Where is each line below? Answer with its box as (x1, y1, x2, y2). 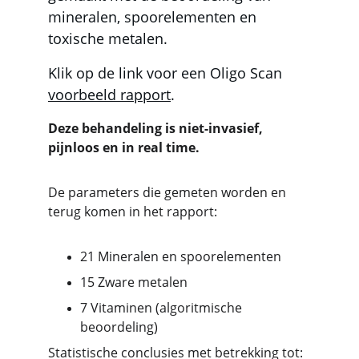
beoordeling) (80, 318, 158, 336)
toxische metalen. (48, 29, 167, 48)
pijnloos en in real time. (48, 139, 200, 156)
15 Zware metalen (80, 273, 188, 291)
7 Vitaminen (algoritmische (80, 299, 245, 317)
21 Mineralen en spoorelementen (80, 248, 281, 265)
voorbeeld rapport (48, 85, 171, 104)
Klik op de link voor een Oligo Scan (48, 63, 286, 83)
